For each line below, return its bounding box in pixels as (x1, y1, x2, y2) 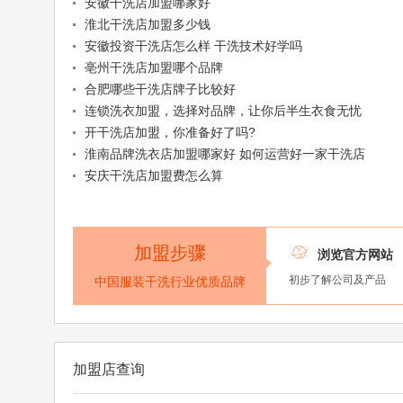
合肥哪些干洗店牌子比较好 (84, 82, 236, 97)
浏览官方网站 (318, 247, 394, 263)
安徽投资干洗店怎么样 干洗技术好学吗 (84, 39, 302, 54)
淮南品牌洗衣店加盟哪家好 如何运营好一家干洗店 (84, 147, 365, 162)
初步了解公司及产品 (289, 273, 387, 287)
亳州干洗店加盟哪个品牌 (84, 60, 223, 76)
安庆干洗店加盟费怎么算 (84, 168, 223, 184)
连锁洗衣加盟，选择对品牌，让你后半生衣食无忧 (84, 103, 362, 119)
